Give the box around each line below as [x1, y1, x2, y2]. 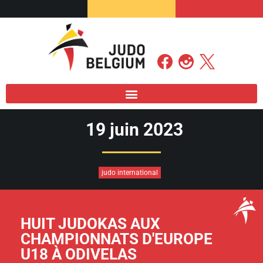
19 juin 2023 [86, 119, 183, 140]
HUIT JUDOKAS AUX [21, 215, 160, 233]
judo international [101, 168, 158, 177]
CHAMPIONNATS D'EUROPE [21, 230, 213, 248]
